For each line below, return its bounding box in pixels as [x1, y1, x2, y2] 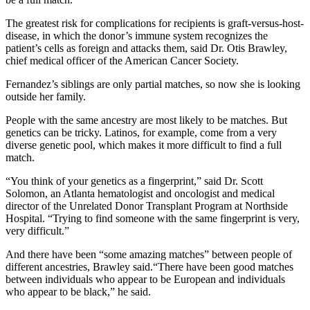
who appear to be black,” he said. [6, 286, 151, 298]
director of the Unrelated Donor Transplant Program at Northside [6, 200, 288, 212]
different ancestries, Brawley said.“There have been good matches [6, 261, 293, 273]
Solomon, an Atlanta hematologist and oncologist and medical [6, 188, 275, 200]
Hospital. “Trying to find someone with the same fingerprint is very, [6, 212, 300, 225]
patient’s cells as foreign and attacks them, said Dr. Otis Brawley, [6, 42, 287, 55]
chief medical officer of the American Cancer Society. [6, 55, 239, 67]
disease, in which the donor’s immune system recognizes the [6, 30, 268, 42]
